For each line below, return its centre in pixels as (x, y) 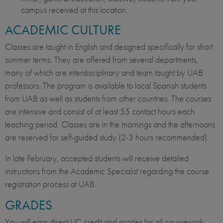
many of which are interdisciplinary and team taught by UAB (104, 73)
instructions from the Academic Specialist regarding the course (107, 171)
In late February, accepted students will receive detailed (97, 158)
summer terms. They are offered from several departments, (102, 60)
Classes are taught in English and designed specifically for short (109, 47)
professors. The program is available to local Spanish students (106, 86)
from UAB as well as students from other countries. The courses (108, 99)
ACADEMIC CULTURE (63, 30)
